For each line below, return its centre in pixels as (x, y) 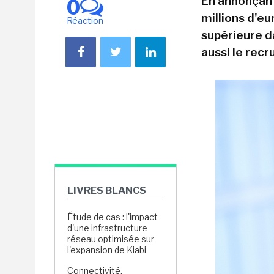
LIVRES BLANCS (107, 191)
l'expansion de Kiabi (108, 250)
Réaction (85, 20)
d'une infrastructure (107, 228)
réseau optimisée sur (111, 239)
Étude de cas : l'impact (113, 217)
